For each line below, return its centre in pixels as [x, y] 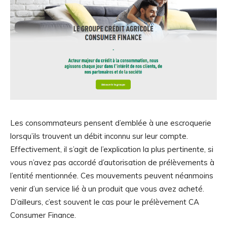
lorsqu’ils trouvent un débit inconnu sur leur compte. [99, 136]
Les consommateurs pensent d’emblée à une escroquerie [111, 123]
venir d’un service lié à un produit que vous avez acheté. [107, 189]
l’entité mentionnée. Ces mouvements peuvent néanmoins [112, 176]
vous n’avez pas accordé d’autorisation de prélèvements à [112, 163]
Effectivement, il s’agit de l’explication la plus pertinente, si [112, 149]
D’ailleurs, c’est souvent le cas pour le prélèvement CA [105, 202]
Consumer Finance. [44, 215]
